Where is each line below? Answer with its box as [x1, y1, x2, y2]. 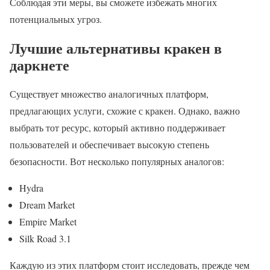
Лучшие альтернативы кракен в [10, 37, 222, 58]
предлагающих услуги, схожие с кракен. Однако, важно [10, 104, 240, 117]
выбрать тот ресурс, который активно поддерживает [10, 121, 225, 134]
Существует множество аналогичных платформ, [10, 87, 209, 100]
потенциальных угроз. [10, 12, 102, 25]
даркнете [10, 54, 69, 75]
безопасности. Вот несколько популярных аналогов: [10, 154, 224, 168]
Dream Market [19, 198, 75, 211]
